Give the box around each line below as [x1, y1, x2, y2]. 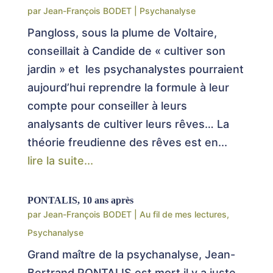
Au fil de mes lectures [139, 209, 227, 220]
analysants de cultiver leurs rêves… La [27, 118, 229, 131]
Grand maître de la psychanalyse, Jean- [27, 248, 235, 261]
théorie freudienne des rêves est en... [27, 136, 227, 149]
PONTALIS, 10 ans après [27, 195, 133, 206]
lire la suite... [27, 154, 93, 168]
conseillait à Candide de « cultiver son [27, 44, 225, 58]
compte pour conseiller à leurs [27, 99, 187, 113]
